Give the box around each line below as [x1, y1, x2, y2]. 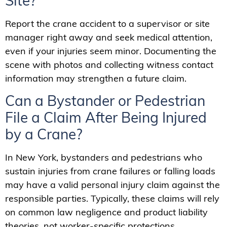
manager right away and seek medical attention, [5, 31, 212, 43]
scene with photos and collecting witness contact [5, 58, 213, 70]
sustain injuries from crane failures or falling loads [5, 165, 215, 177]
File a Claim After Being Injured [5, 108, 207, 127]
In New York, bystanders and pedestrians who [5, 152, 202, 164]
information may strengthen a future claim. [5, 72, 186, 84]
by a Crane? [5, 125, 83, 143]
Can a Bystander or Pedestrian [5, 92, 205, 110]
